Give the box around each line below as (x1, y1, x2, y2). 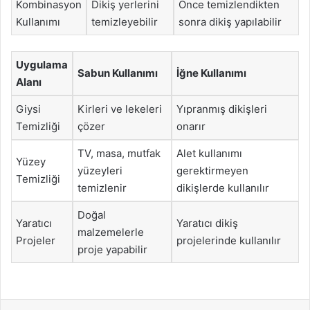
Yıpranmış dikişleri (176, 102, 267, 116)
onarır (176, 119, 206, 133)
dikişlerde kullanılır (176, 181, 269, 194)
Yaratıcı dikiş (176, 216, 238, 230)
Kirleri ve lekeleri (77, 102, 162, 116)
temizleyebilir (91, 15, 158, 28)
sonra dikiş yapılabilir (179, 15, 282, 28)
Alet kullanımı (176, 146, 242, 160)
